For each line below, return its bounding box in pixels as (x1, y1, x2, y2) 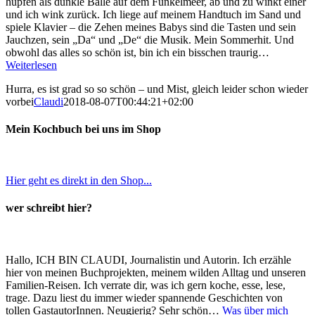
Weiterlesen (6, 58, 57, 71)
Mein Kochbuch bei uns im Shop (6, 122, 161, 135)
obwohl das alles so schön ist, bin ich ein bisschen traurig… (6, 46, 269, 58)
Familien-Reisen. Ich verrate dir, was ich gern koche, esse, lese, (6, 278, 285, 291)
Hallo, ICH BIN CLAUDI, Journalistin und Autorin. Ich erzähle (6, 253, 291, 266)
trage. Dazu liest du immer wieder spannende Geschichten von (6, 291, 283, 304)
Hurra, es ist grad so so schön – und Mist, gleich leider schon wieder (6, 82, 308, 95)
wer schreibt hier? (6, 202, 92, 214)
